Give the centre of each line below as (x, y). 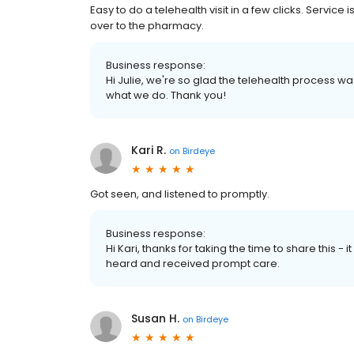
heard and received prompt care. (193, 264)
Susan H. (155, 319)
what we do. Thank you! (166, 96)
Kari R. (149, 151)
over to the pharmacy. (147, 26)
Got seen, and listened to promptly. (180, 194)
